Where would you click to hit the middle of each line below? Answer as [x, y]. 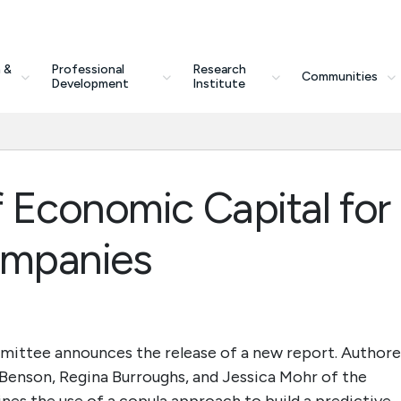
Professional [87, 69]
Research [219, 69]
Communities [339, 77]
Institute [218, 84]
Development [90, 84]
